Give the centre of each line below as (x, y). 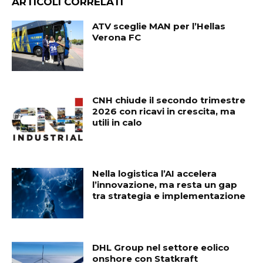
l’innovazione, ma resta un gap (165, 185)
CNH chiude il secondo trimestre (169, 100)
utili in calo (117, 122)
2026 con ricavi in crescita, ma (164, 111)
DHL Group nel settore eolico (161, 248)
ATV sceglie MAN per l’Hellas (159, 26)
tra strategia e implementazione (169, 196)
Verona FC (117, 37)
